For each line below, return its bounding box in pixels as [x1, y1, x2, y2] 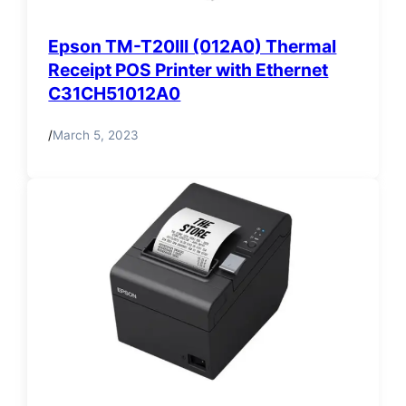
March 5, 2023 [53, 128, 140, 143]
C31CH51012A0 [48, 82, 181, 104]
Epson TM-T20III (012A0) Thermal [48, 34, 337, 57]
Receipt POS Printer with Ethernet [48, 58, 329, 81]
